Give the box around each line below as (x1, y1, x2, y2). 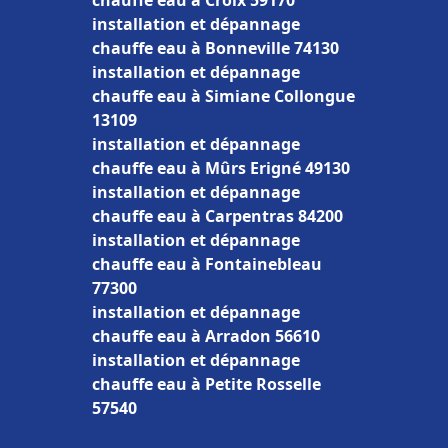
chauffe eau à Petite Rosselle (92, 373, 321, 395)
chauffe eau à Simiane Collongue (92, 85, 355, 107)
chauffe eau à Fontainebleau (92, 253, 322, 275)
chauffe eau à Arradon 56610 (92, 325, 320, 347)
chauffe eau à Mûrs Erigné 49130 (92, 157, 350, 179)
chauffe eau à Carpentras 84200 (92, 205, 343, 227)
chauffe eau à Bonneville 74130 (92, 37, 339, 59)
